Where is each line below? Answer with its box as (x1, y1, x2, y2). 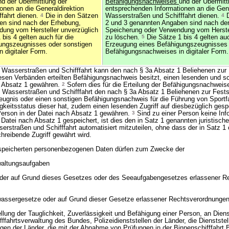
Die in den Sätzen (43, 12, 98, 19)
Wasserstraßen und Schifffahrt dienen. (105, 12, 221, 19)
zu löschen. (105, 34, 142, 41)
